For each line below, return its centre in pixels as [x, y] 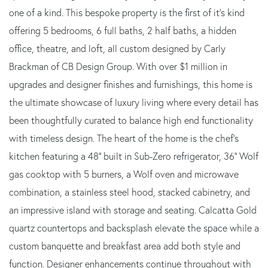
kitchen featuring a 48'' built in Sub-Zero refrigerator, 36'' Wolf [134, 156]
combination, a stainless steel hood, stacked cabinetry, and [130, 192]
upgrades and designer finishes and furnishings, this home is [131, 84]
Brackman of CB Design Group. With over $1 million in [118, 66]
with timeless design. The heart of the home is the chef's [124, 138]
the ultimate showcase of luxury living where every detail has [134, 102]
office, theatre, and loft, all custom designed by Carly [117, 48]
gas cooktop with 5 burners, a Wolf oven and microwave [124, 174]
